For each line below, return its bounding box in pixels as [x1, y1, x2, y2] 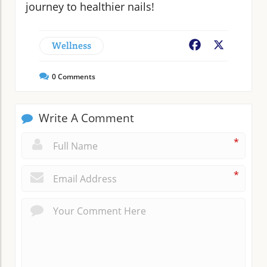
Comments [56, 71, 95, 82]
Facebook [203, 39, 246, 52]
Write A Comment [36, 110, 134, 126]
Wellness [52, 39, 91, 52]
